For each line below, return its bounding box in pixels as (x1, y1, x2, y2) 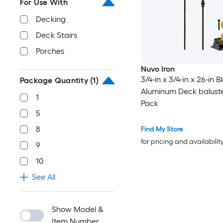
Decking (36, 14, 66, 24)
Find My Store (140, 125, 183, 134)
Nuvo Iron (140, 64, 175, 74)
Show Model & (52, 205, 104, 214)
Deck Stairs (36, 30, 78, 40)
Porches (36, 46, 65, 56)
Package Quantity (20, 76, 88, 85)
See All (32, 172, 55, 182)
